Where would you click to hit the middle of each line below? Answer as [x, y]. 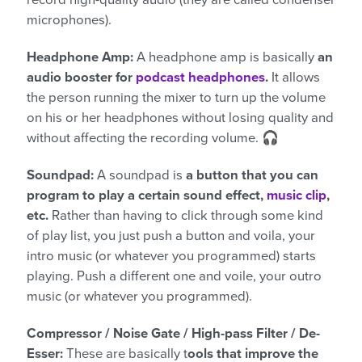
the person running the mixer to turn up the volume [176, 97]
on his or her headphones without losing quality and [180, 118]
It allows [294, 77]
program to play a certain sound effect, [147, 195]
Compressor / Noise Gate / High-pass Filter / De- [173, 333]
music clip [297, 195]
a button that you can [252, 175]
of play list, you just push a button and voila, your [171, 236]
